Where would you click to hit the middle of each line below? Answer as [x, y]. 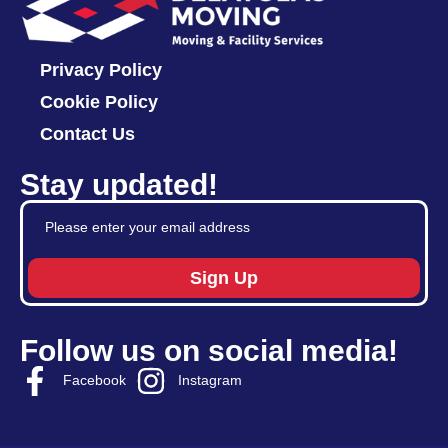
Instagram [210, 380]
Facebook [94, 380]
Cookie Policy [99, 101]
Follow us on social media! [209, 350]
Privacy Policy [101, 69]
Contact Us [87, 133]
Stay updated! [119, 184]
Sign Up [224, 277]
